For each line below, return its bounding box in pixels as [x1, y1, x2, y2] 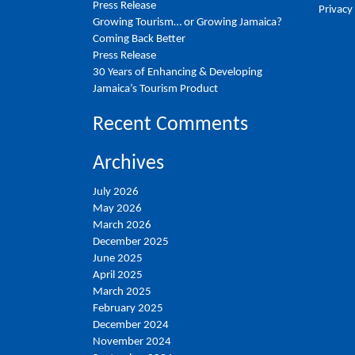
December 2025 [93, 235, 169, 248]
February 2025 [93, 302, 163, 315]
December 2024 [93, 319, 169, 331]
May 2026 [93, 202, 142, 215]
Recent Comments [93, 114, 248, 136]
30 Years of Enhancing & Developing [93, 67, 262, 78]
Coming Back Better [93, 33, 185, 45]
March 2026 [93, 219, 151, 231]
